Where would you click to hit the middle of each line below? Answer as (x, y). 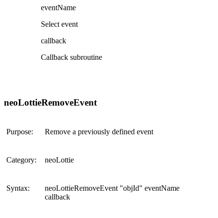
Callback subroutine (72, 57)
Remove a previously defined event (99, 132)
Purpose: (20, 132)
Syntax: (18, 188)
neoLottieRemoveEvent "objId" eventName (112, 188)
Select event (59, 24)
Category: (21, 160)
